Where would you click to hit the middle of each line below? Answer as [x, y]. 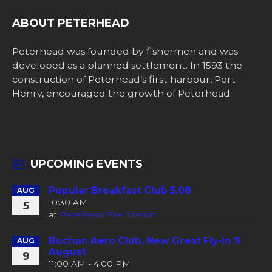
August [67, 252]
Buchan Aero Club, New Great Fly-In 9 [144, 241]
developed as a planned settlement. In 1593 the [127, 66]
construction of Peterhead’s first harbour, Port [124, 80]
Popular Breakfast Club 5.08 [120, 191]
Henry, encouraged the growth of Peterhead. [122, 93]
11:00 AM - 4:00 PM [90, 264]
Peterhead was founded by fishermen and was [125, 52]
